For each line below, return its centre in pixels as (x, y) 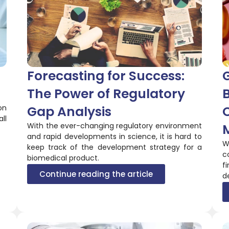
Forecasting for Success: (106, 76)
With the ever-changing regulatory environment (114, 125)
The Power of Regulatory (106, 94)
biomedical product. (63, 158)
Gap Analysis (70, 111)
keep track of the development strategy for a (114, 147)
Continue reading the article (96, 174)
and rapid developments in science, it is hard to (114, 136)
